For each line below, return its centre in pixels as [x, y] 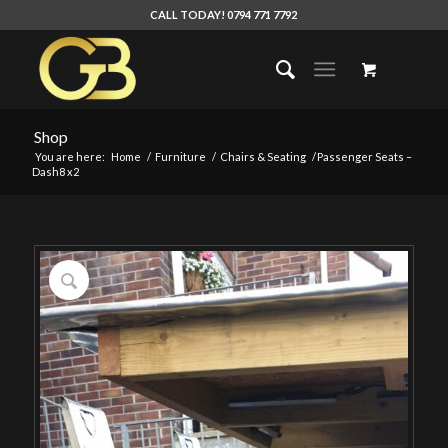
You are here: [69, 156]
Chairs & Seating [262, 156]
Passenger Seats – [364, 156]
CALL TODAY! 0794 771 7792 [224, 14]
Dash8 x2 [55, 171]
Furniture [180, 156]
